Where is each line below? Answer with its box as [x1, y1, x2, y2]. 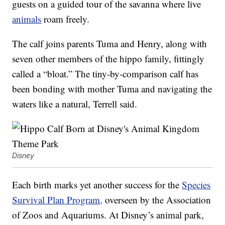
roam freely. [41, 13, 90, 26]
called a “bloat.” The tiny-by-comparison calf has [12, 67, 199, 80]
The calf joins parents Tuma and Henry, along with [12, 37, 207, 50]
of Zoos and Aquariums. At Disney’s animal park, [12, 208, 204, 221]
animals [12, 13, 42, 26]
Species [182, 178, 211, 191]
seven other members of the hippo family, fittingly [12, 52, 205, 65]
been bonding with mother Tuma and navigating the [12, 82, 212, 95]
